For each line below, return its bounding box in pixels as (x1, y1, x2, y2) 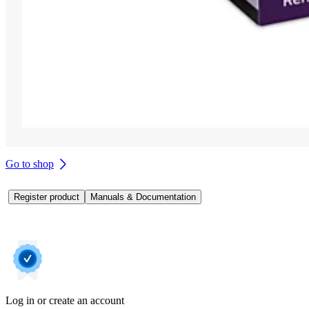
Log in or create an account (6, 294, 124, 306)
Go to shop (6, 157, 54, 170)
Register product (14, 191, 79, 202)
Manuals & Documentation (90, 191, 196, 202)
